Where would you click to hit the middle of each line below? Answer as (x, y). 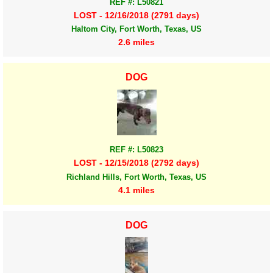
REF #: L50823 (136, 150)
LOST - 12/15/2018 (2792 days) (136, 163)
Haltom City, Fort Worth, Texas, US (136, 29)
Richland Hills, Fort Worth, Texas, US (136, 177)
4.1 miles (136, 190)
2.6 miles (136, 42)
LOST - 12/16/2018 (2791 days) (136, 15)
